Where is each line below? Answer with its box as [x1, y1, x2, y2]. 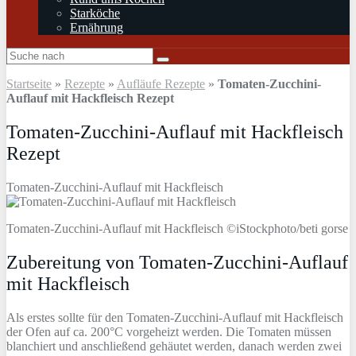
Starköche [70, 6, 120, 20]
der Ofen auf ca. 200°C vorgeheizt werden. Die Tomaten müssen [6, 324, 331, 339]
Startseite [6, 77, 52, 91]
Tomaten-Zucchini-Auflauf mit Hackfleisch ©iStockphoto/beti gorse [6, 221, 348, 235]
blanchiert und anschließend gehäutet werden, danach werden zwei [6, 339, 342, 353]
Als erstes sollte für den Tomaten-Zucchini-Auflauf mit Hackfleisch [6, 310, 343, 324]
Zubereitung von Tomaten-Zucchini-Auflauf [6, 251, 348, 273]
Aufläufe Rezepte [117, 77, 205, 91]
